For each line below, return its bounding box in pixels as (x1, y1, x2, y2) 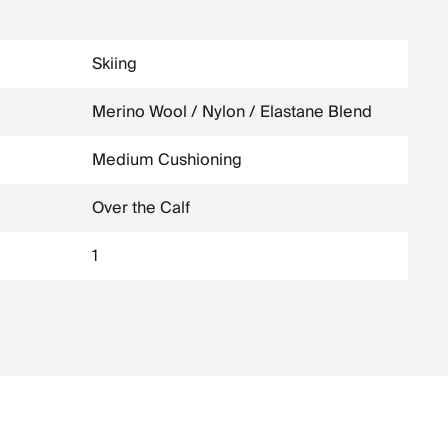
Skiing (92, 50, 137, 78)
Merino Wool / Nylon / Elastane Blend (92, 98, 372, 126)
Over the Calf (92, 194, 190, 222)
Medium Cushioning (92, 146, 242, 174)
